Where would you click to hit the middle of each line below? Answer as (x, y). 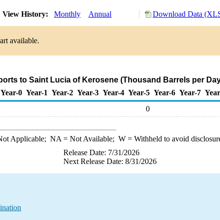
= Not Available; (90, 139)
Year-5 (139, 93)
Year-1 (37, 93)
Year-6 (165, 93)
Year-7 (190, 93)
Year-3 (88, 93)
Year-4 (113, 93)
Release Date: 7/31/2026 (101, 152)
